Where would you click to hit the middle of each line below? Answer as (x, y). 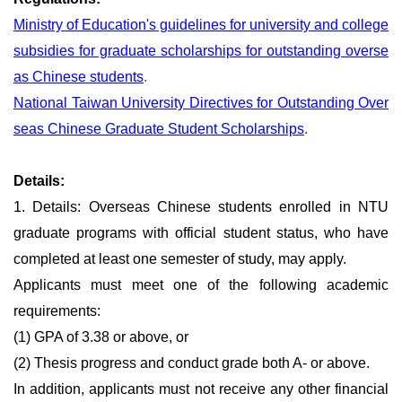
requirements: (57, 311)
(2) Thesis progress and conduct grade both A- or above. (192, 363)
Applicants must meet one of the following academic (201, 285)
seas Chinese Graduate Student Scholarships (159, 129)
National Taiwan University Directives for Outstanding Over (201, 103)
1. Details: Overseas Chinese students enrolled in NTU (201, 207)
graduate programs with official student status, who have (201, 233)
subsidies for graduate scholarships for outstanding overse (201, 51)
